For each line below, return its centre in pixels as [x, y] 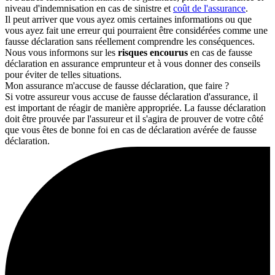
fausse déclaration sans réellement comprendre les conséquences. [130, 41]
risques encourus [153, 52]
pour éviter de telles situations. [63, 74]
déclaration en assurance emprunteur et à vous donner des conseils [133, 63]
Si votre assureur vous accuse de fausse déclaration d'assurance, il [131, 96]
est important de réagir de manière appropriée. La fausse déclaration [135, 107]
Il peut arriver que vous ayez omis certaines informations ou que [128, 19]
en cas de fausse [220, 52]
